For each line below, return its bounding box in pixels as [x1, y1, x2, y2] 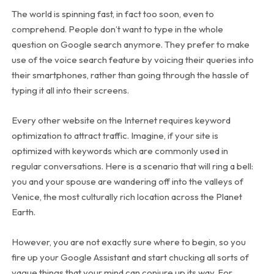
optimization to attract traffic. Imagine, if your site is [11, 130, 218, 142]
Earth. [11, 206, 35, 218]
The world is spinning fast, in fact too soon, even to [11, 8, 214, 20]
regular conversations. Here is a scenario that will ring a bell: [11, 160, 253, 172]
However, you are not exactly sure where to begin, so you [11, 236, 246, 248]
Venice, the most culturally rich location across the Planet [11, 191, 242, 203]
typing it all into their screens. [11, 84, 129, 97]
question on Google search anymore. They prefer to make [11, 39, 250, 51]
